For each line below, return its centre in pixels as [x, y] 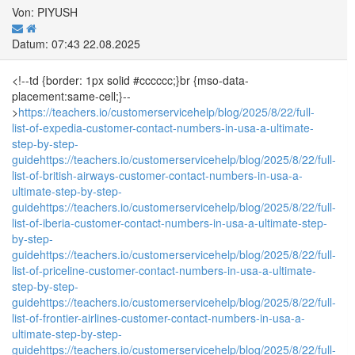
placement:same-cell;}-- [71, 95]
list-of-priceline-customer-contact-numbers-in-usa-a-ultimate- [164, 270]
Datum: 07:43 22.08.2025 [76, 43]
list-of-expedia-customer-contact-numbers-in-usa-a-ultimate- [163, 127]
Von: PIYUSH [45, 11]
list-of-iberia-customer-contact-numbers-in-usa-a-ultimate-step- [170, 222]
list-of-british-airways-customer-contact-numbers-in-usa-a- [157, 175]
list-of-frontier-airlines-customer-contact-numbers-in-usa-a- [158, 317]
